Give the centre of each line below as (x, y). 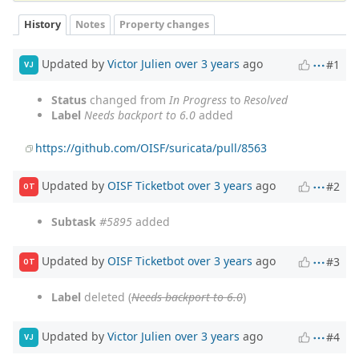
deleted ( (106, 296)
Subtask (74, 221)
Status (69, 99)
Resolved (266, 99)
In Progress (198, 99)
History (42, 25)
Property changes (164, 25)
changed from (128, 99)
